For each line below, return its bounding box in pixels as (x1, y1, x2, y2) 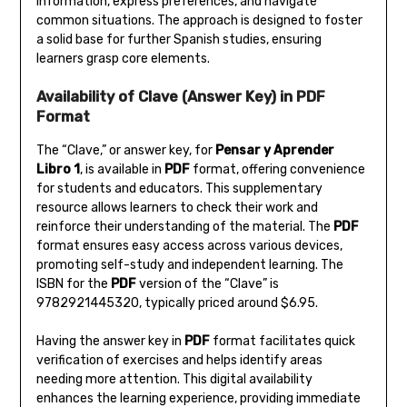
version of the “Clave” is (135, 276, 279, 293)
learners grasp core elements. (35, 51, 210, 67)
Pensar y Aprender (214, 143, 334, 159)
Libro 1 (35, 162, 80, 178)
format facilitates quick (209, 333, 355, 350)
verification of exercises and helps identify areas (35, 352, 323, 369)
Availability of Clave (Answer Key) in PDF (35, 88, 325, 106)
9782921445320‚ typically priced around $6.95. (35, 295, 318, 312)
